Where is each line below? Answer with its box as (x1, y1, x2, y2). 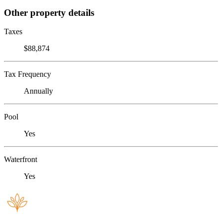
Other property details (4, 7, 94, 18)
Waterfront (4, 155, 37, 164)
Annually (24, 87, 53, 96)
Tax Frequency (4, 70, 51, 79)
